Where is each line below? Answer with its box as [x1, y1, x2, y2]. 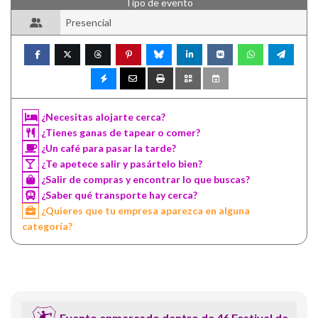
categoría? [22, 219, 72, 232]
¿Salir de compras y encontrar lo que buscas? [39, 172, 250, 185]
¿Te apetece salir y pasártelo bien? [39, 157, 202, 170]
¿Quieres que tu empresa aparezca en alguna [39, 204, 250, 216]
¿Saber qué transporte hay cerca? [39, 188, 197, 201]
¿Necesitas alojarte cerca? [39, 110, 165, 123]
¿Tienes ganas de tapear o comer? [39, 126, 200, 138]
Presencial [65, 16, 112, 28]
